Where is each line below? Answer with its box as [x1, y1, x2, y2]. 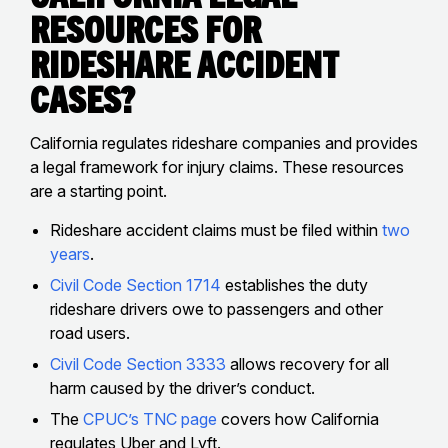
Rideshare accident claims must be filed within [50, 219, 378, 240]
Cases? [30, 75, 135, 120]
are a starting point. [30, 180, 167, 201]
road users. [50, 322, 130, 343]
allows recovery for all [226, 353, 389, 374]
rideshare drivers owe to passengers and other [50, 298, 383, 319]
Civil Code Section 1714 [50, 274, 221, 295]
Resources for [30, 5, 261, 50]
